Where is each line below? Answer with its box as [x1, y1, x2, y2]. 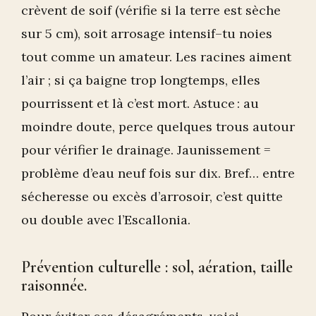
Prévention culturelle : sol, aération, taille [21, 257, 293, 278]
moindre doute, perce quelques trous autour [21, 119, 295, 135]
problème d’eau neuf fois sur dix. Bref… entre [21, 165, 295, 182]
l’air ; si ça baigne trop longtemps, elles [21, 72, 260, 89]
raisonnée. [21, 275, 87, 296]
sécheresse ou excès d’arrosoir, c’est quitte [21, 188, 283, 205]
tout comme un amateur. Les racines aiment [21, 49, 291, 66]
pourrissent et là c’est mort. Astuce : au [21, 95, 259, 112]
